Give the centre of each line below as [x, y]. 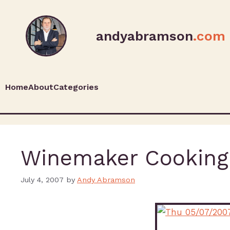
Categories [76, 87]
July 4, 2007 [42, 180]
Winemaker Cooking [124, 158]
